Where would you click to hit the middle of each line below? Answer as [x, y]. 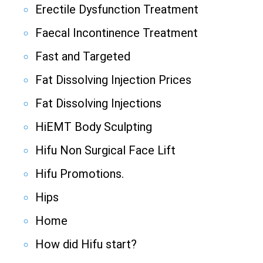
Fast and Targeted [83, 57]
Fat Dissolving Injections [98, 104]
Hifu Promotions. [80, 174]
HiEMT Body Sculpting [94, 127]
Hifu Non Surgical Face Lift [105, 151]
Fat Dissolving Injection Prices [113, 80]
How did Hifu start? [86, 245]
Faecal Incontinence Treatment [117, 33]
